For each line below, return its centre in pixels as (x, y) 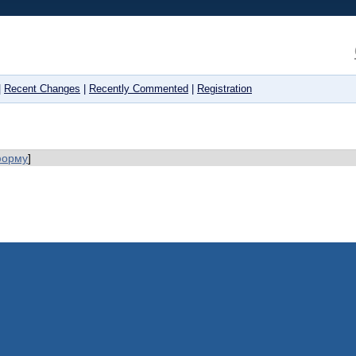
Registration (224, 89)
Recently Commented (139, 89)
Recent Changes (42, 89)
